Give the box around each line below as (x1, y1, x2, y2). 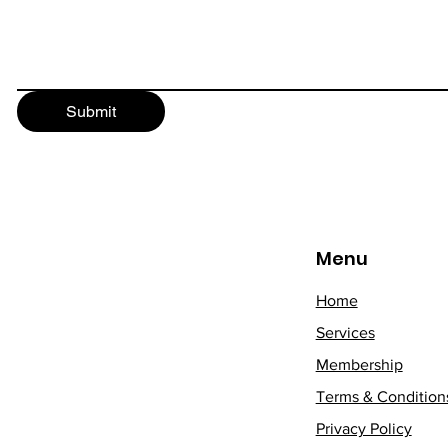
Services (315, 324, 375, 341)
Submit (66, 102, 116, 121)
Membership (315, 356, 403, 373)
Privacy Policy (315, 420, 412, 437)
